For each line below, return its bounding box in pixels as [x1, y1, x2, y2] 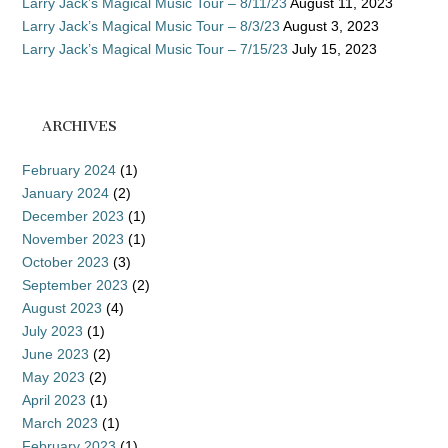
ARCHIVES [42, 118, 117, 135]
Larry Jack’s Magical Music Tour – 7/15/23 [22, 41, 288, 57]
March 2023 [22, 415, 98, 431]
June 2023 [22, 346, 89, 362]
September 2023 [22, 277, 128, 293]
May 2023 [22, 369, 85, 385]
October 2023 [22, 254, 109, 270]
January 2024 [22, 185, 109, 201]
